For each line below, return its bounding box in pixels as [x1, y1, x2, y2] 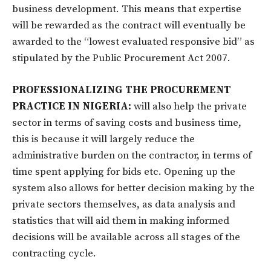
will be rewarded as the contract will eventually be [12, 18, 246, 32]
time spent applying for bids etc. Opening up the [12, 165, 235, 178]
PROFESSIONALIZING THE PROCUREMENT [12, 83, 231, 97]
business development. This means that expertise [12, 2, 241, 16]
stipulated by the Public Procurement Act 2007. [12, 51, 230, 65]
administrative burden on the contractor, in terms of [12, 148, 252, 162]
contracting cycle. [12, 246, 96, 260]
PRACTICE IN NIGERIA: [12, 99, 131, 113]
